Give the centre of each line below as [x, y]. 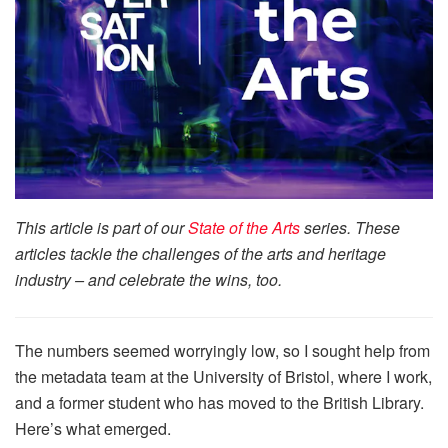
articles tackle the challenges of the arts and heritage [200, 254]
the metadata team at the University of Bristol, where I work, [223, 377]
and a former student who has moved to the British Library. [219, 403]
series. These [350, 228]
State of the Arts [244, 228]
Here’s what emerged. [93, 429]
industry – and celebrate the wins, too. [148, 280]
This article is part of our [101, 228]
